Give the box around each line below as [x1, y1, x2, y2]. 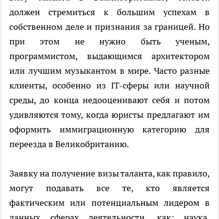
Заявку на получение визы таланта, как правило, [9, 167, 210, 179]
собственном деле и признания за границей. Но [9, 21, 210, 32]
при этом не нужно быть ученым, [9, 35, 210, 47]
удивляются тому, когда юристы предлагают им [9, 109, 210, 120]
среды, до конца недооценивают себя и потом [9, 94, 210, 106]
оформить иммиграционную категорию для [9, 123, 210, 135]
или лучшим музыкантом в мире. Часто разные [9, 65, 210, 76]
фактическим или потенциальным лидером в [9, 197, 210, 208]
